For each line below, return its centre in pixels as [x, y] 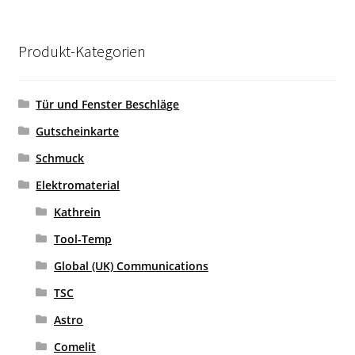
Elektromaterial [78, 185]
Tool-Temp [82, 239]
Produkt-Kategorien [82, 51]
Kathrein [77, 212]
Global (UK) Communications [131, 265]
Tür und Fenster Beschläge [108, 104]
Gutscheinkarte [78, 131]
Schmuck [60, 158]
